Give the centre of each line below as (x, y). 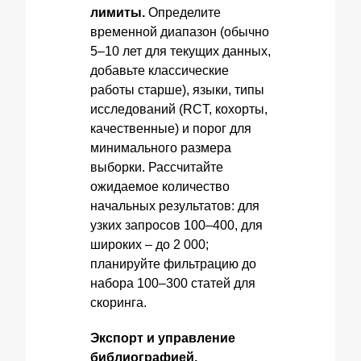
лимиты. (118, 12)
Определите (183, 12)
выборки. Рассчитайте (157, 167)
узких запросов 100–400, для (176, 225)
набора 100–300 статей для (173, 283)
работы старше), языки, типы (177, 90)
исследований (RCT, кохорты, (179, 109)
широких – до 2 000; (149, 245)
